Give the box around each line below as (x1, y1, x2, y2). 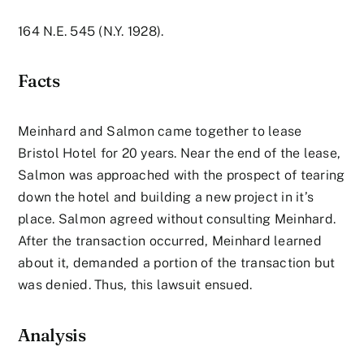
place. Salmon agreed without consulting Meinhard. (18, 211, 336, 227)
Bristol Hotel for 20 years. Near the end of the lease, (18, 145, 341, 162)
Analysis (18, 323, 86, 345)
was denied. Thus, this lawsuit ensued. (18, 277, 253, 293)
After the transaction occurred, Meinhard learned (18, 233, 322, 249)
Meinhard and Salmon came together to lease (18, 123, 302, 140)
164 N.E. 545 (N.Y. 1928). (18, 23, 164, 39)
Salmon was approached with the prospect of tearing (18, 167, 345, 184)
